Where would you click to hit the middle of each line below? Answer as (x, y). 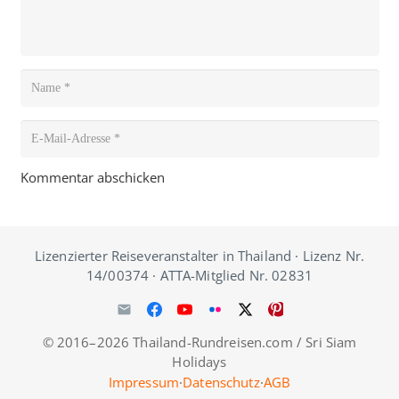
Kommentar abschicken (92, 178)
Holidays (199, 361)
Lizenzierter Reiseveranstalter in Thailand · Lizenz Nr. (199, 256)
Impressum (143, 382)
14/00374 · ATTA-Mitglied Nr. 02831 (199, 276)
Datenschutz (221, 382)
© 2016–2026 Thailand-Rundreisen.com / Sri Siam (199, 342)
